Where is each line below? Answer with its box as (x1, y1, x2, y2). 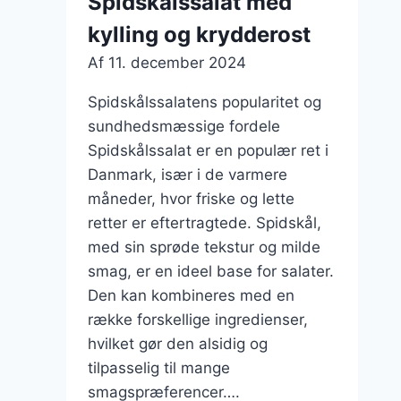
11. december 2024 (107, 53, 246, 72)
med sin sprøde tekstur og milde (87, 237, 320, 256)
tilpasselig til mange (87, 358, 230, 377)
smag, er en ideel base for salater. (87, 261, 334, 280)
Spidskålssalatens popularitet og (87, 92, 321, 111)
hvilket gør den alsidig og (87, 334, 268, 353)
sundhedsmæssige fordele (87, 116, 280, 135)
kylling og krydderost (87, 21, 311, 47)
